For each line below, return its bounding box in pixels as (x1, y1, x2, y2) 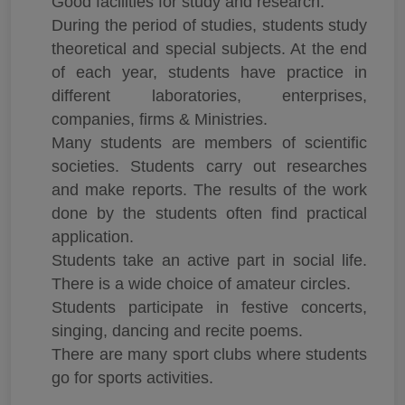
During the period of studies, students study (52, 16, 367, 35)
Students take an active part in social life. (52, 251, 367, 270)
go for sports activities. (52, 369, 213, 388)
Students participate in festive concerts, (52, 298, 367, 317)
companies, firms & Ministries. (52, 110, 268, 129)
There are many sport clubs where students (52, 345, 367, 364)
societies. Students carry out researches (52, 157, 367, 176)
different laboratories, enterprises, (52, 87, 367, 106)
